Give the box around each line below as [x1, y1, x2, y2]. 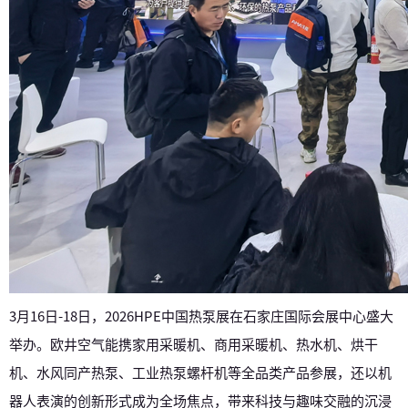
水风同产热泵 [36, 362, 118, 382]
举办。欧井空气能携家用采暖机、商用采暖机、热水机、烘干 [9, 334, 378, 353]
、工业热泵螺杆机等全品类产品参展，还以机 [118, 362, 392, 382]
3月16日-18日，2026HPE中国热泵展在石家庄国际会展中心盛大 [9, 306, 393, 325]
